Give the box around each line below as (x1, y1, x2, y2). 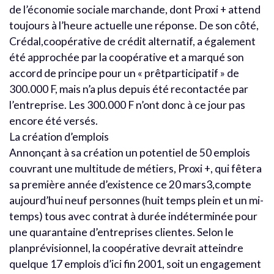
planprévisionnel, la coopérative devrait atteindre (9, 241, 243, 254)
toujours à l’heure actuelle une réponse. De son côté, (9, 18, 259, 32)
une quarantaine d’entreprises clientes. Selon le (9, 225, 234, 239)
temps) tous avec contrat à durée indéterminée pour (9, 209, 257, 223)
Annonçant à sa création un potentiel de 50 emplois (9, 146, 250, 159)
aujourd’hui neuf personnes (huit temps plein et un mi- (9, 193, 264, 207)
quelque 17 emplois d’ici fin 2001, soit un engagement (9, 257, 261, 270)
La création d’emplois (9, 130, 109, 143)
